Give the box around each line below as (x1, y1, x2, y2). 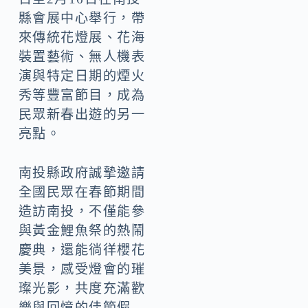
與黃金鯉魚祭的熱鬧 (18, 223, 146, 238)
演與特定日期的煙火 (18, 69, 146, 84)
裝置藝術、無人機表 (18, 49, 146, 65)
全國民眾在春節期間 (18, 184, 146, 199)
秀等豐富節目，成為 (18, 88, 146, 103)
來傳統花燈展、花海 (18, 30, 146, 45)
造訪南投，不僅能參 (18, 203, 146, 219)
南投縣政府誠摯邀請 (18, 165, 146, 180)
